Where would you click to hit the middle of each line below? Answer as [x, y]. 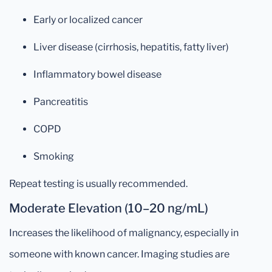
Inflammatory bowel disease [97, 74]
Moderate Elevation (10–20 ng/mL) [109, 208]
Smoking [54, 156]
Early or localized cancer [88, 20]
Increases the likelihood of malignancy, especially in [124, 233]
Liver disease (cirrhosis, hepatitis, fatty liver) [131, 47]
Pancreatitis [61, 102]
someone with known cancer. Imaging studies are [119, 254]
